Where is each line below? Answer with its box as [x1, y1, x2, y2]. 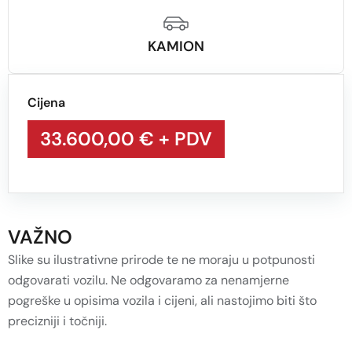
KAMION [148, 37, 204, 57]
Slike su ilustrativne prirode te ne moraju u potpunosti [8, 251, 315, 269]
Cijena [27, 94, 65, 112]
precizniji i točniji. [8, 313, 107, 330]
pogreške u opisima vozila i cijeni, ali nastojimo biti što [8, 292, 317, 310]
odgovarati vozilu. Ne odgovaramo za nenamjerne [8, 272, 289, 289]
